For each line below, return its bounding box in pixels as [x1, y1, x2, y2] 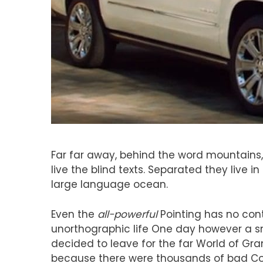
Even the [51, 207, 97, 221]
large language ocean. [51, 177, 168, 192]
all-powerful [97, 207, 157, 221]
